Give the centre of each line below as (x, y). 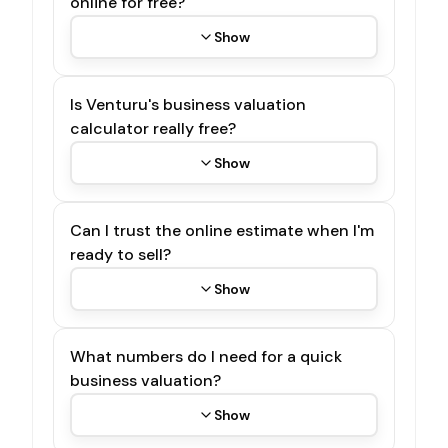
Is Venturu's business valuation (188, 104)
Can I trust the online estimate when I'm (222, 230)
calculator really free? (153, 128)
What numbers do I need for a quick (206, 356)
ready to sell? (120, 254)
